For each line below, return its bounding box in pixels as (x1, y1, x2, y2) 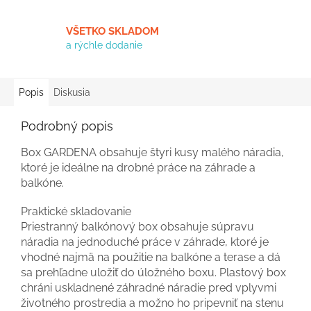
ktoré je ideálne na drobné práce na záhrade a (21, 161, 255, 175)
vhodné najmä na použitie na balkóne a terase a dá (21, 251, 280, 264)
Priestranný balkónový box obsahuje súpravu (21, 220, 254, 234)
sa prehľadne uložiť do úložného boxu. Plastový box (21, 266, 286, 280)
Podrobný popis (21, 119, 113, 134)
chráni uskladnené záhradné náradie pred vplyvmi (21, 281, 276, 295)
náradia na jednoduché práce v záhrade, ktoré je (21, 235, 269, 249)
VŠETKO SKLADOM (66, 24, 159, 37)
